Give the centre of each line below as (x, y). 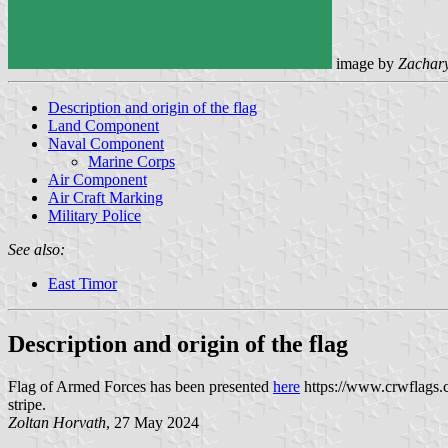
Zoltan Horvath (57, 422)
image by (365, 63)
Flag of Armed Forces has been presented (140, 386)
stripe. (27, 404)
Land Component (103, 125)
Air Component (97, 179)
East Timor (82, 283)
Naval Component (106, 143)
